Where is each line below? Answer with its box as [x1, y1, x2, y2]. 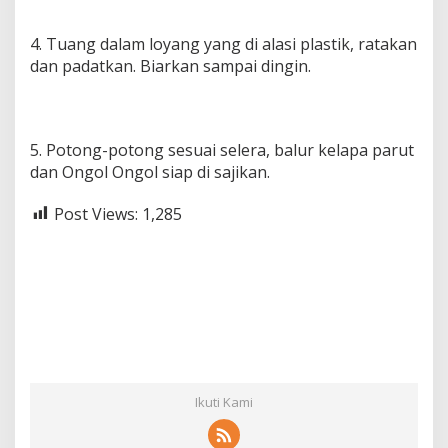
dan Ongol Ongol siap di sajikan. [30, 160, 270, 183]
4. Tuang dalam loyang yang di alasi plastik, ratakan [30, 32, 417, 55]
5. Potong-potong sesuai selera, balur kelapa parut [30, 138, 414, 161]
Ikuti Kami [195, 393, 253, 412]
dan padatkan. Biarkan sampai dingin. [30, 54, 311, 77]
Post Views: [54, 202, 138, 225]
